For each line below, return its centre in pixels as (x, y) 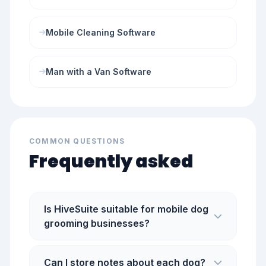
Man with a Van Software (99, 72)
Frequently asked (111, 161)
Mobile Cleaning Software (101, 32)
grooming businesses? (97, 223)
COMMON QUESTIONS (77, 141)
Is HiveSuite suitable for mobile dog (126, 209)
